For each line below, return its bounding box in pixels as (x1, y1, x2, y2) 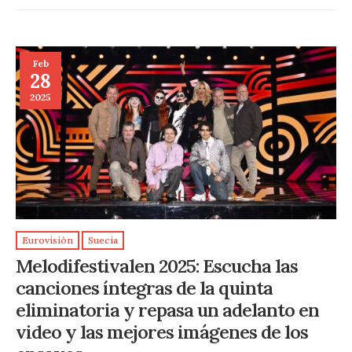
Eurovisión (22, 234, 73, 247)
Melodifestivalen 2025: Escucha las (16, 253, 298, 277)
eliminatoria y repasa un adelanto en (16, 297, 319, 321)
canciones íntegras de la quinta (16, 275, 273, 299)
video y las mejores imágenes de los (16, 319, 308, 343)
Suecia (88, 234, 118, 247)
